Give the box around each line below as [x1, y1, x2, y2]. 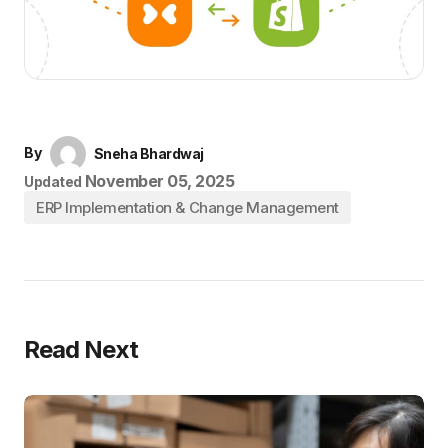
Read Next [24, 335, 139, 364]
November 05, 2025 [84, 171, 235, 191]
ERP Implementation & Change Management [36, 198, 339, 217]
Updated [24, 173, 83, 190]
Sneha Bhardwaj [93, 145, 204, 162]
